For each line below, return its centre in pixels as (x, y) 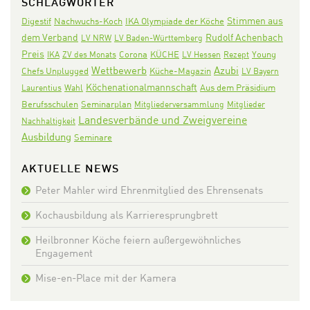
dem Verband (50, 37)
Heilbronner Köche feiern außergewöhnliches (138, 240)
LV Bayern (260, 71)
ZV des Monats (89, 55)
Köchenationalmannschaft (142, 87)
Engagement (64, 253)
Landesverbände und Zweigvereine (163, 120)
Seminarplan (106, 104)
